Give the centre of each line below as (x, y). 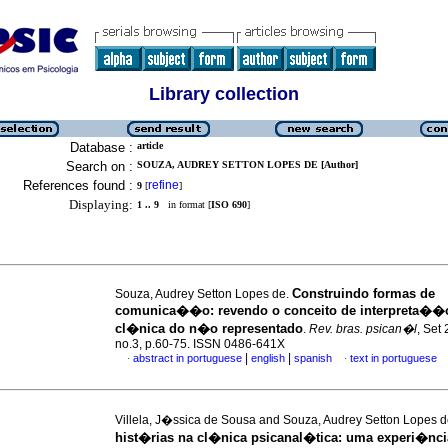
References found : (78, 185)
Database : (101, 147)
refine (163, 185)
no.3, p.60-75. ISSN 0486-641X (200, 344)
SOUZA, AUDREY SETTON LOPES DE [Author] (247, 164)
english (268, 358)
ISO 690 (229, 204)
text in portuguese (393, 358)
